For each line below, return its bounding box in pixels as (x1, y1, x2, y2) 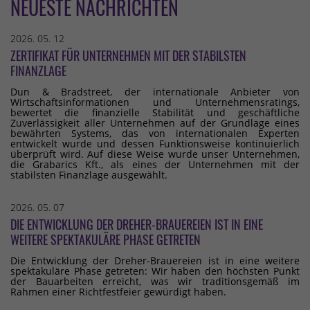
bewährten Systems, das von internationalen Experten (10, 127, 300, 140)
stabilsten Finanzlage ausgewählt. (10, 168, 167, 182)
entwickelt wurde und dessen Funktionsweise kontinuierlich (10, 137, 300, 151)
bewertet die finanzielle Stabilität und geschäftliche (10, 106, 300, 120)
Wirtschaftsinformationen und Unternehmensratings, (10, 95, 300, 109)
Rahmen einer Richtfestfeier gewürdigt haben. (10, 285, 226, 299)
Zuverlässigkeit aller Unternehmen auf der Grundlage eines (10, 116, 300, 130)
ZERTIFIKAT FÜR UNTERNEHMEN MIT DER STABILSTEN (10, 46, 246, 65)
